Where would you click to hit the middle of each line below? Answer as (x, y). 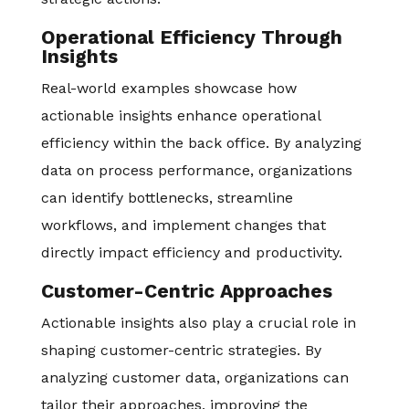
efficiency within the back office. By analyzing (201, 143)
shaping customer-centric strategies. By (181, 350)
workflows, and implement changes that (183, 225)
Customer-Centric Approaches (186, 291)
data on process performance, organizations (196, 170)
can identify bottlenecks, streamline (167, 198)
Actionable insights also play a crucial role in (198, 323)
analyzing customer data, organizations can (194, 378)
